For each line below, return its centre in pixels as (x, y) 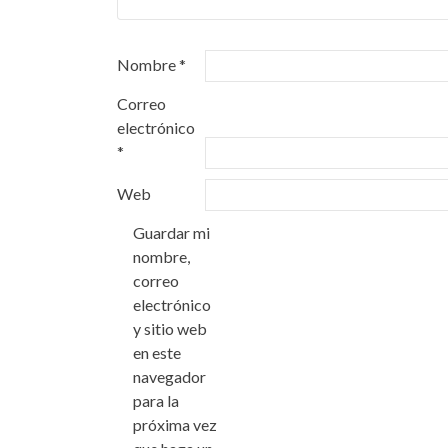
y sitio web (170, 328)
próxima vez (175, 424)
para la (156, 400)
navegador (169, 376)
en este (157, 352)
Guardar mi (171, 232)
